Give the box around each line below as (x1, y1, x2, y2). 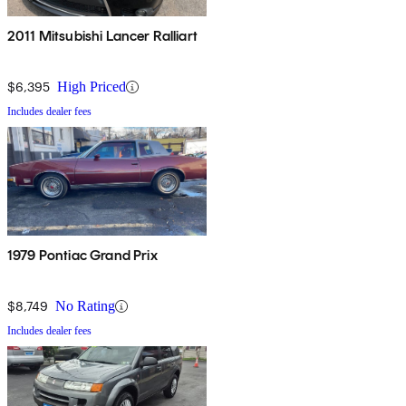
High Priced (57, 79, 126, 95)
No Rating (55, 298, 115, 314)
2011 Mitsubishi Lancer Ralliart (7, 27, 198, 45)
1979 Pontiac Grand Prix (7, 246, 158, 265)
